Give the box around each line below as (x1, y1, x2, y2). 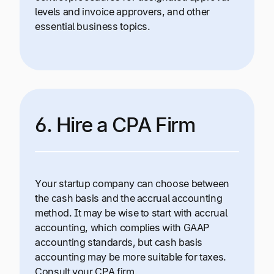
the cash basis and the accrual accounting (35, 191, 223, 204)
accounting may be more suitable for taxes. (35, 250, 226, 263)
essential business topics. (35, 20, 150, 33)
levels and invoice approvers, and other (35, 6, 210, 18)
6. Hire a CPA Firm (35, 112, 195, 137)
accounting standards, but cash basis (35, 235, 203, 248)
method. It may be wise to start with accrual (35, 206, 228, 219)
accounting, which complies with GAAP (35, 221, 210, 234)
